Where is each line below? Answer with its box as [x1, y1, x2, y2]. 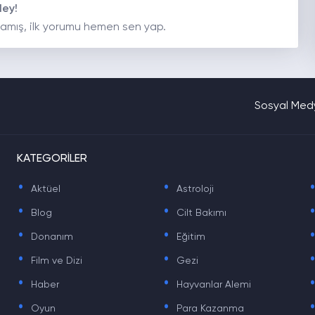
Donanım [30, 232, 73, 242]
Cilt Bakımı [176, 208, 227, 218]
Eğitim [176, 232, 206, 242]
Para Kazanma [176, 304, 245, 314]
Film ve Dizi [30, 256, 82, 266]
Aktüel [30, 184, 60, 194]
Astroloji [176, 184, 214, 194]
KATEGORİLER [16, 153, 87, 165]
